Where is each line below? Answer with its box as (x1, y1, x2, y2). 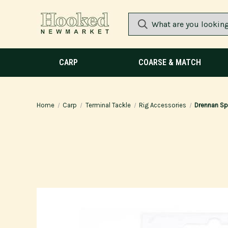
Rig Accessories (138, 101, 186, 109)
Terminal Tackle (85, 101, 131, 109)
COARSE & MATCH (138, 58, 201, 67)
